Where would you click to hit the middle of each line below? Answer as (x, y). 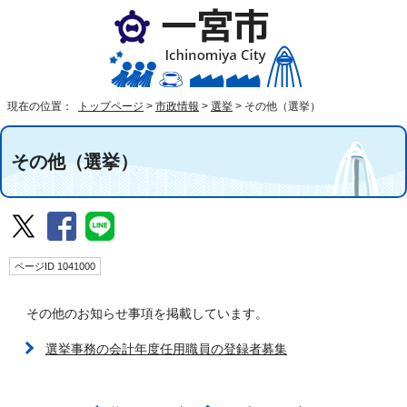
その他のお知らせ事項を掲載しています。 (141, 314)
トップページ (111, 106)
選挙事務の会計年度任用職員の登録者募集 (166, 349)
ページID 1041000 (55, 266)
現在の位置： (41, 106)
